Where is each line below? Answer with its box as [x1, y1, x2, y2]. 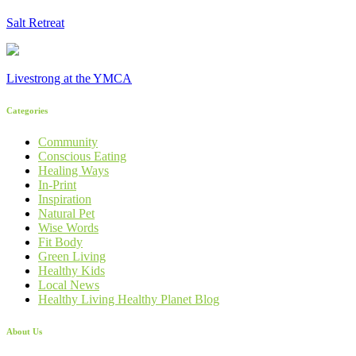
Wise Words [38, 220, 99, 234]
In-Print [38, 177, 76, 192]
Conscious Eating [38, 149, 126, 163]
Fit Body [38, 234, 83, 249]
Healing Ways [38, 163, 109, 177]
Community [38, 134, 98, 149]
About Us [6, 326, 42, 336]
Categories [6, 105, 48, 115]
